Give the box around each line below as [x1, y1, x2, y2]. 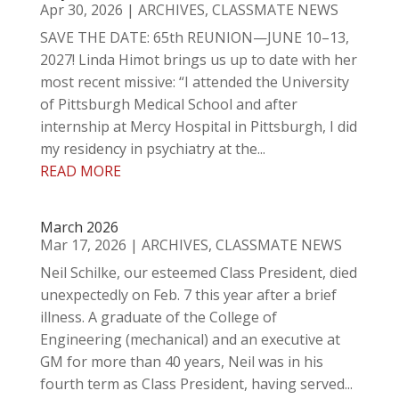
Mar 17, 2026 [39, 235, 126, 255]
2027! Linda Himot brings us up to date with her [39, 50, 357, 69]
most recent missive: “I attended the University [39, 72, 349, 92]
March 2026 [39, 217, 118, 237]
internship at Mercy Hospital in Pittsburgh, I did [39, 117, 357, 136]
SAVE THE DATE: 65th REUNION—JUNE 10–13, [39, 28, 349, 47]
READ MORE [39, 161, 121, 181]
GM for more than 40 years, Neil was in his [39, 352, 323, 371]
